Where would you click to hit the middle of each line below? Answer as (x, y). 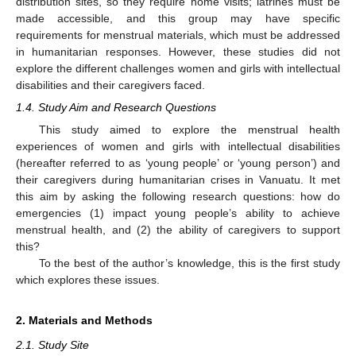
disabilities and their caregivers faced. (110, 85)
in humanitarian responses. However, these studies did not (178, 51)
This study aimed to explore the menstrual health (189, 129)
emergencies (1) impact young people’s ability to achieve (178, 213)
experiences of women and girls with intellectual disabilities (178, 146)
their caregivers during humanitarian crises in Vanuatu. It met (178, 179)
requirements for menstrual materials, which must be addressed (178, 35)
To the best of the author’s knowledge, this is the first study (189, 263)
